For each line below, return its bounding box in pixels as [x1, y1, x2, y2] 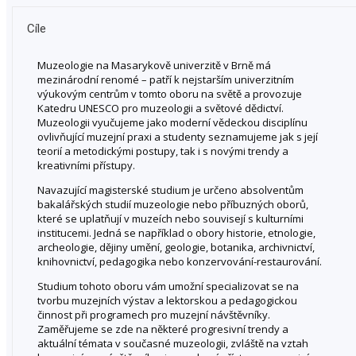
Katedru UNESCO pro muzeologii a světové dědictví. [37, 100, 284, 115]
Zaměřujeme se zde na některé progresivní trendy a [37, 321, 288, 336]
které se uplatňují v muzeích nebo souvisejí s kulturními [37, 211, 304, 226]
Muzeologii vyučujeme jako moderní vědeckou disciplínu [37, 114, 308, 130]
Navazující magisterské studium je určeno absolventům [37, 182, 304, 197]
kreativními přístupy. [37, 157, 135, 172]
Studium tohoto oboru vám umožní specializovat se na [37, 278, 299, 293]
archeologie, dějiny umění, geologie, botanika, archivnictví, [37, 239, 315, 254]
